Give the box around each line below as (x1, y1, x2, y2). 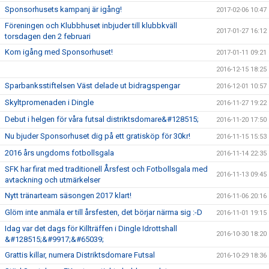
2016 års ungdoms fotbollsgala (5, 148, 114, 157)
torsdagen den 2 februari (5, 31, 91, 41)
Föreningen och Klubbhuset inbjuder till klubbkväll (5, 20, 177, 30)
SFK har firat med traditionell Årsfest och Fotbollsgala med (5, 164, 208, 174)
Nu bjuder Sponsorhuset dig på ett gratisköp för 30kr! (5, 131, 190, 141)
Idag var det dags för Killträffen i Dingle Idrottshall (5, 223, 177, 233)
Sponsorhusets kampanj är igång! (5, 4, 122, 14)
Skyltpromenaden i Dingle (5, 97, 94, 107)
